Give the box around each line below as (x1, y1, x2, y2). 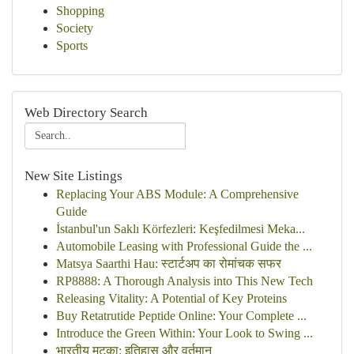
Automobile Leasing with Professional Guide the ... (56, 239, 312, 253)
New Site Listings (24, 168, 122, 183)
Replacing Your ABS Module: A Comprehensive (56, 187, 299, 201)
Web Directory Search (24, 105, 148, 120)
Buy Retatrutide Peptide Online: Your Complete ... (56, 309, 307, 322)
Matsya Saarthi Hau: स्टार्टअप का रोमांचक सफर (56, 257, 281, 270)
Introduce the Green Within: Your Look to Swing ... (56, 326, 313, 340)
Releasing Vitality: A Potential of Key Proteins (56, 292, 287, 305)
